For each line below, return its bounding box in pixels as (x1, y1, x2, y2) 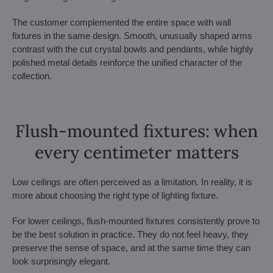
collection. (12, 71, 52, 82)
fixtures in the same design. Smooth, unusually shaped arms (12, 30, 252, 41)
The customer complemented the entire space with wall (12, 17, 231, 28)
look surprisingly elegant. (12, 256, 110, 267)
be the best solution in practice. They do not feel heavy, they (12, 229, 249, 240)
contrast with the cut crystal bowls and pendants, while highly (12, 44, 253, 55)
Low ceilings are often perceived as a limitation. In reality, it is (12, 177, 252, 188)
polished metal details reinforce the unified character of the (12, 57, 242, 68)
